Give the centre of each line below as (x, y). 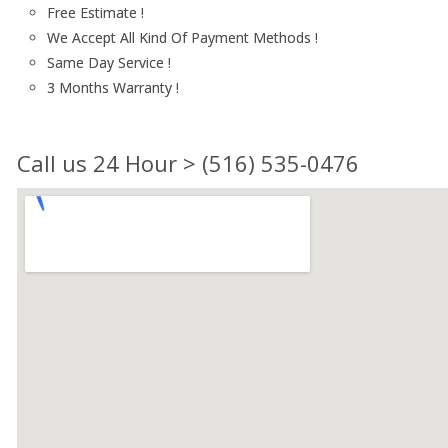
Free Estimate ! (95, 12)
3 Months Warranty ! (113, 87)
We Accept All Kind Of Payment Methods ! (182, 37)
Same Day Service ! (109, 62)
